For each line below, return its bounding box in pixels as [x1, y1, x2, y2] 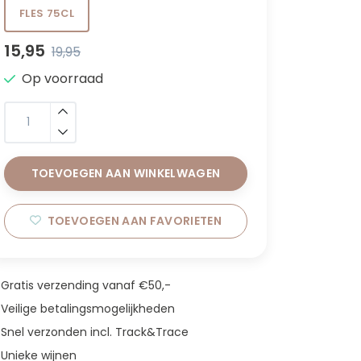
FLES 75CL [19, 6, 74, 20]
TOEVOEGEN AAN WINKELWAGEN [31, 164, 221, 181]
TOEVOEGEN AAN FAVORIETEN [47, 212, 222, 229]
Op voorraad [22, 68, 103, 88]
